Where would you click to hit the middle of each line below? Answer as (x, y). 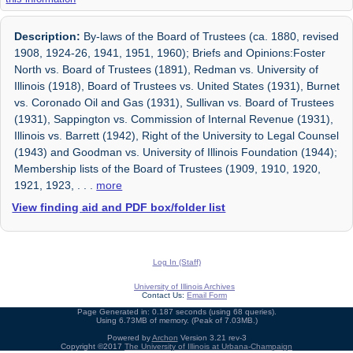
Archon (165, 337)
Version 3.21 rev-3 (212, 337)
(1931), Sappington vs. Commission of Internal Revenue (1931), (174, 119)
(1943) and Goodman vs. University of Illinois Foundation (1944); (176, 152)
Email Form (207, 295)
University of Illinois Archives (184, 286)
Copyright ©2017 (93, 346)
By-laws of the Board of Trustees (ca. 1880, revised (210, 36)
